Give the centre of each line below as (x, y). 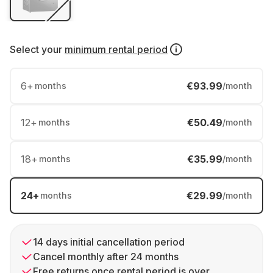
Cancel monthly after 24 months (106, 257)
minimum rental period (116, 49)
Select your (36, 49)
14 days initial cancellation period (109, 242)
